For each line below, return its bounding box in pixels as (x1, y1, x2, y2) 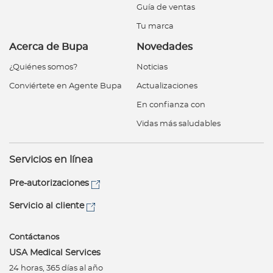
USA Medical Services (9, 247, 101, 257)
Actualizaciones (136, 82, 197, 90)
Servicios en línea (9, 154, 93, 165)
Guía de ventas (136, 3, 195, 12)
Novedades (136, 41, 193, 52)
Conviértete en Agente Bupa (9, 82, 122, 90)
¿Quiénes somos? (9, 63, 77, 71)
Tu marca (136, 22, 174, 30)
